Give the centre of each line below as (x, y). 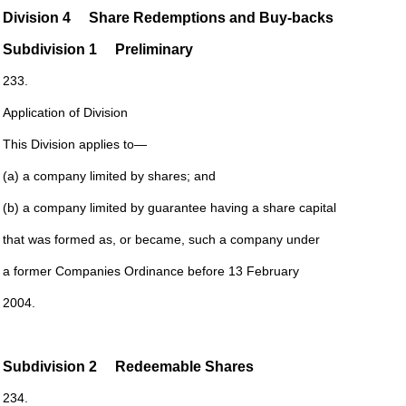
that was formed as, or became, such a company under (161, 239)
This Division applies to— (74, 144)
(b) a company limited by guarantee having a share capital (169, 208)
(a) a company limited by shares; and (109, 176)
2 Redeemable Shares (171, 367)
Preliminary (154, 49)
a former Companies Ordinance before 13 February (150, 271)
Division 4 (45, 18)
